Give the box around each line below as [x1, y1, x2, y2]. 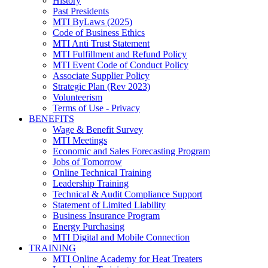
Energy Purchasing [53, 221, 124, 232]
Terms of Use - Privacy [53, 103, 140, 113]
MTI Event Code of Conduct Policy [53, 60, 188, 70]
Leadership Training [53, 178, 129, 188]
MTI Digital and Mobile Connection [53, 232, 190, 242]
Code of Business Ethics [53, 28, 145, 38]
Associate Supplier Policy [53, 71, 150, 81]
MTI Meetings [53, 135, 107, 145]
